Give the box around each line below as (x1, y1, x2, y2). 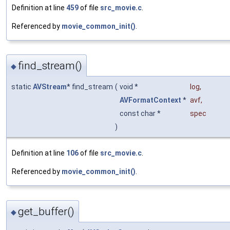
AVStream (33, 83, 67, 91)
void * (120, 83, 140, 91)
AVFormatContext (120, 96, 181, 105)
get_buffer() (18, 205, 74, 218)
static (11, 83, 33, 91)
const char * (120, 109, 162, 118)
